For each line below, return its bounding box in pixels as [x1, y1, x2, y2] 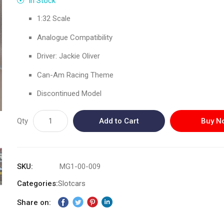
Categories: [17, 179, 58, 188]
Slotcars [58, 179, 86, 188]
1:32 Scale [37, 14, 71, 23]
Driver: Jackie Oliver [37, 51, 100, 60]
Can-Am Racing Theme [37, 70, 114, 79]
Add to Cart [99, 116, 139, 125]
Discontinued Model [37, 89, 102, 98]
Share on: [17, 197, 51, 207]
